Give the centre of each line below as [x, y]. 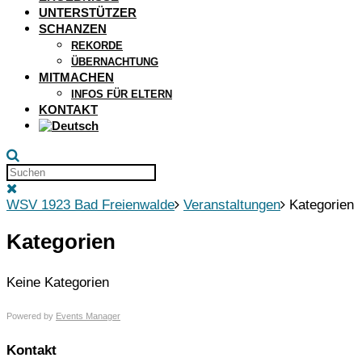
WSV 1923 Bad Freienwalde [90, 204]
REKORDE [97, 45]
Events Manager [88, 316]
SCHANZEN [73, 28]
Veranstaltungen [232, 204]
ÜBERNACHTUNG [115, 61]
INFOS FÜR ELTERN [122, 94]
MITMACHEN [76, 77]
